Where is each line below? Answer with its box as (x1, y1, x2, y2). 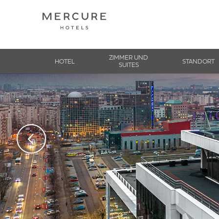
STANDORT (182, 57, 215, 65)
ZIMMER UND (109, 53, 149, 61)
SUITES (118, 61, 139, 68)
